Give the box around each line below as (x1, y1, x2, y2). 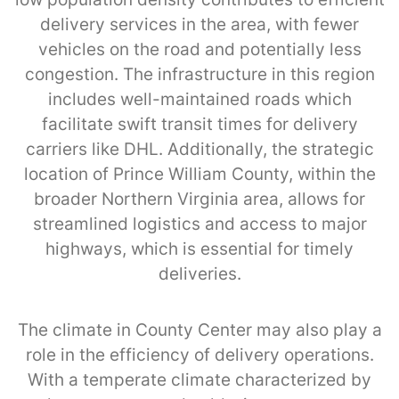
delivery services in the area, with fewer (40, 13, 359, 35)
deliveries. (158, 263, 241, 284)
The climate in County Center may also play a (17, 319, 382, 340)
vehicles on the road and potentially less (37, 38, 362, 60)
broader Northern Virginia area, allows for (34, 188, 365, 209)
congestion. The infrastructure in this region (24, 63, 375, 85)
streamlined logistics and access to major (32, 213, 367, 234)
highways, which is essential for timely (45, 238, 354, 259)
